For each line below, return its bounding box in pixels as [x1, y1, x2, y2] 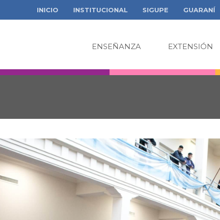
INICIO [37, 6, 58, 14]
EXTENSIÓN [168, 42, 213, 51]
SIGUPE [142, 6, 168, 14]
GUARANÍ [183, 6, 215, 14]
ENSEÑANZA [92, 42, 141, 51]
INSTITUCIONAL [73, 6, 128, 14]
